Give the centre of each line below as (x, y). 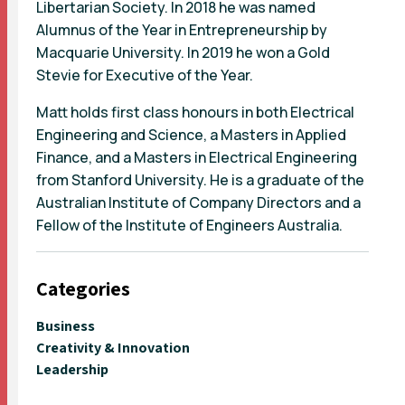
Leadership (72, 369)
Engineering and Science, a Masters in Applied (191, 134)
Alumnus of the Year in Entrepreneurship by (182, 29)
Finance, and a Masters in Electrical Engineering (197, 157)
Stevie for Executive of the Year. (145, 75)
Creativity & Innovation (113, 347)
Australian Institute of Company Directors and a (198, 202)
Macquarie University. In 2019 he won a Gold (183, 52)
